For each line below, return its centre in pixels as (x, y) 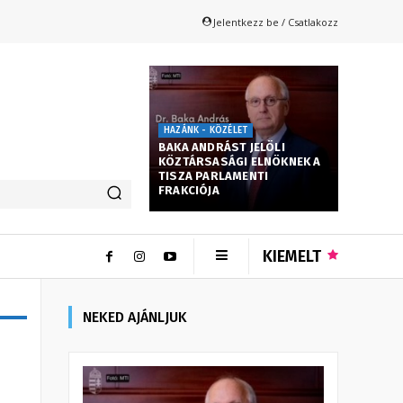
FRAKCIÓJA (189, 190)
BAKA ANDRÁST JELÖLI (222, 147)
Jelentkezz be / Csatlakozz (276, 22)
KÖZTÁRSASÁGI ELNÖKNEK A (240, 161)
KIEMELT (292, 256)
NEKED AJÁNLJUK (135, 317)
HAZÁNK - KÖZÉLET (206, 130)
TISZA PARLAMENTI (214, 175)
